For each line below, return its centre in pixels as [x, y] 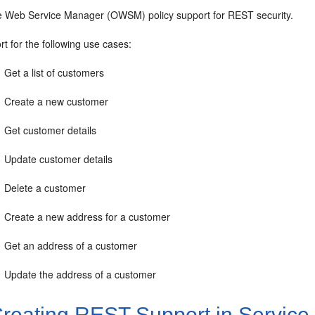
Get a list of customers [54, 72]
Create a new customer [57, 101]
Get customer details [51, 130]
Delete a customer [45, 188]
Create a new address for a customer [88, 217]
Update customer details [59, 159]
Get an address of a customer [71, 245]
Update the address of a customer [81, 274]
